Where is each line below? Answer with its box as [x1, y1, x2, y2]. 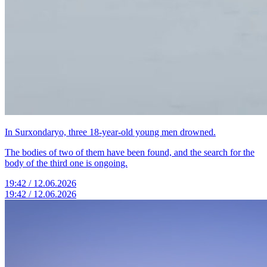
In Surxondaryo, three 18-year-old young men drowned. [5, 127, 216, 137]
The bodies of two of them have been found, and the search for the [5, 147, 254, 157]
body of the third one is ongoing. [5, 158, 128, 168]
